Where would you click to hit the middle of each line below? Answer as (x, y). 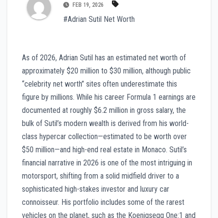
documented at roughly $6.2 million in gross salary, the (104, 110)
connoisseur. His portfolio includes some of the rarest (103, 202)
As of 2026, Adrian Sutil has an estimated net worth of (104, 57)
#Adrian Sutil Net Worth (99, 19)
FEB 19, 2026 (88, 5)
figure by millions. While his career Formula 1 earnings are (109, 97)
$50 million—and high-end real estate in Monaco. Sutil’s (104, 149)
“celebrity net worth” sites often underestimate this (100, 84)
